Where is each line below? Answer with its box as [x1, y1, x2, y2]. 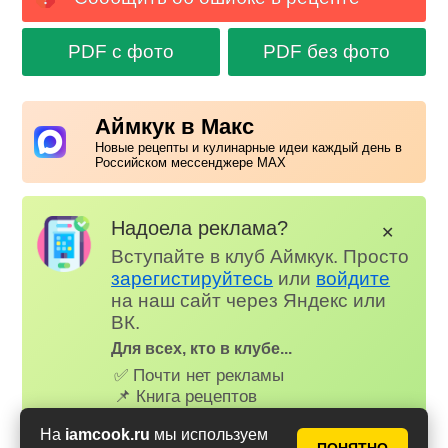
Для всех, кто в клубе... [111, 340, 293, 358]
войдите [316, 268, 391, 290]
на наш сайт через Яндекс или [111, 290, 387, 312]
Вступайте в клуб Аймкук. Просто [111, 246, 410, 268]
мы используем [150, 426, 268, 443]
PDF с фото [68, 40, 175, 62]
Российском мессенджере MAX [95, 155, 287, 171]
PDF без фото [263, 40, 391, 62]
